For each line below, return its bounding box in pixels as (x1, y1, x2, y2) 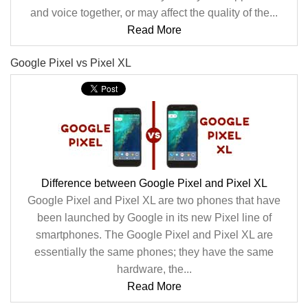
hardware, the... (116, 263, 192, 275)
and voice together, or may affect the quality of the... (30, 7, 278, 19)
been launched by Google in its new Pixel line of (36, 212, 272, 223)
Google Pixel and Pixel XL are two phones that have (27, 195, 280, 206)
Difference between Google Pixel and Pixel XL (41, 177, 267, 189)
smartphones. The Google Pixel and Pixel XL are (35, 229, 273, 241)
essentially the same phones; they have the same (34, 246, 274, 258)
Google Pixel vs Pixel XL (10, 57, 131, 69)
